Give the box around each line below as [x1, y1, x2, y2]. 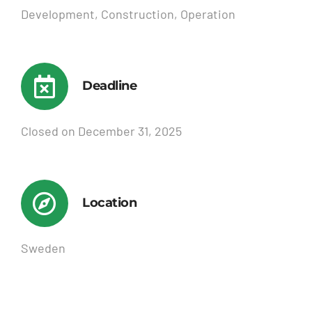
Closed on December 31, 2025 [20, 123, 182, 139]
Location [81, 195, 137, 211]
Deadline [81, 78, 137, 94]
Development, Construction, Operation [20, 6, 235, 22]
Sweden [20, 240, 65, 256]
